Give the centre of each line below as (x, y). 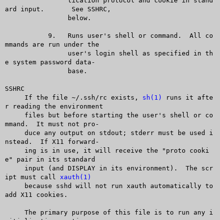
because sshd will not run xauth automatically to (14, 186)
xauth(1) (75, 177)
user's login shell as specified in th (36, 53)
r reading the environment (54, 106)
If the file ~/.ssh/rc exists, (83, 97)
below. (36, 18)
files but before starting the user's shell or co (14, 115)
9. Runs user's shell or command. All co (20, 35)
